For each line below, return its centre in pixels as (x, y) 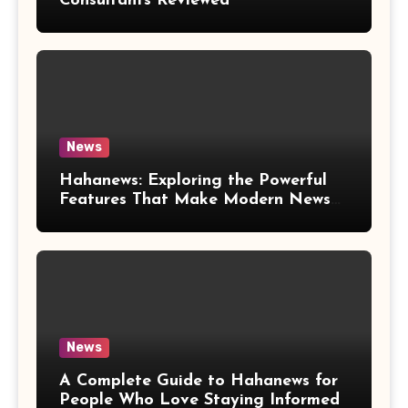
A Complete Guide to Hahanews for (199, 381)
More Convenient (126, 219)
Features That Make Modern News (195, 200)
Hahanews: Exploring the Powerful (193, 181)
